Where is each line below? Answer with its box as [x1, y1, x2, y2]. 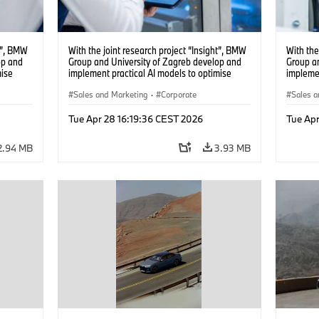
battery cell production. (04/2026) [68, 77, 201, 91]
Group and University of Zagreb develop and [68, 54, 241, 68]
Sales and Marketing [73, 88, 148, 100]
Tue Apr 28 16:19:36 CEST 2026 [68, 112, 203, 125]
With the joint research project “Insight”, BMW [68, 43, 246, 57]
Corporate [160, 88, 197, 100]
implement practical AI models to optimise [68, 66, 231, 80]
